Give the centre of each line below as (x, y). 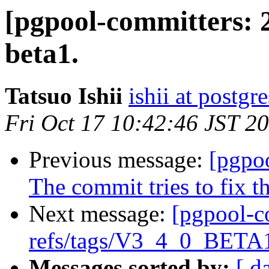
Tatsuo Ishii (64, 96)
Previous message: (119, 160)
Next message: (100, 214)
